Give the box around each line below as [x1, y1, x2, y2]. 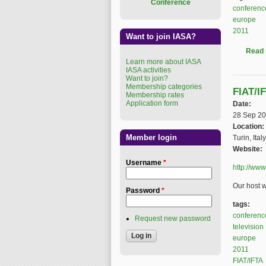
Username [126, 159, 163, 167]
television [233, 222, 264, 231]
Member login [126, 133, 177, 142]
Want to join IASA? [126, 32, 196, 41]
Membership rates [126, 91, 184, 99]
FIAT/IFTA [233, 256, 263, 265]
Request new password [135, 214, 211, 223]
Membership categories [126, 83, 202, 91]
